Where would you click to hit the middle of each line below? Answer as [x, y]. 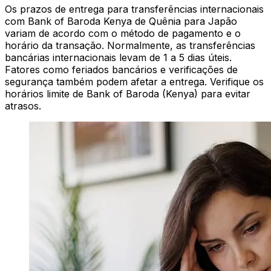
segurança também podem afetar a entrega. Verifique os [134, 82]
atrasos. [23, 106]
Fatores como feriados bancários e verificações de [121, 70]
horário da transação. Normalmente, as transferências [130, 46]
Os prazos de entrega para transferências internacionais [134, 9]
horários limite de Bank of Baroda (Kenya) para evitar [128, 94]
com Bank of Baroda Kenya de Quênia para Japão [121, 21]
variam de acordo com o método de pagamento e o [123, 34]
